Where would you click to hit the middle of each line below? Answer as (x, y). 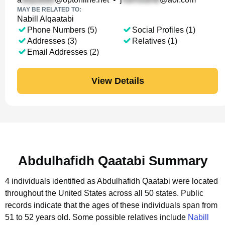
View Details (118, 81)
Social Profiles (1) (163, 30)
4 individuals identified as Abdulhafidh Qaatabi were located (111, 181)
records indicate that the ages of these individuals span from (111, 205)
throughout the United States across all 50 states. (92, 193)
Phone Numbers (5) (62, 30)
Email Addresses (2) (63, 52)
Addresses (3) (52, 41)
